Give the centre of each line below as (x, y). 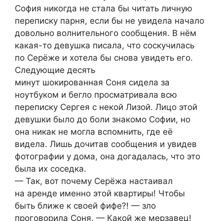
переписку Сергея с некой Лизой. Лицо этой (106, 107)
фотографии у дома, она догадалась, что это (108, 157)
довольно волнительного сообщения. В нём (106, 33)
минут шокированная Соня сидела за (92, 83)
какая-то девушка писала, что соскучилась (105, 46)
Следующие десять (55, 70)
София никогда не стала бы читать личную (104, 9)
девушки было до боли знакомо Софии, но (103, 120)
